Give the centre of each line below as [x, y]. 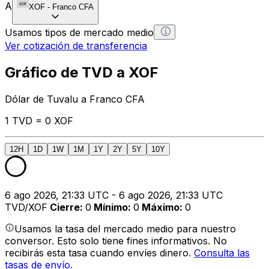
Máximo [161, 207]
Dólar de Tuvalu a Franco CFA [75, 99]
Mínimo [111, 207]
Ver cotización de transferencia [76, 45]
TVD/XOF [26, 207]
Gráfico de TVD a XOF [82, 72]
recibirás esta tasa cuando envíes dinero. [99, 252]
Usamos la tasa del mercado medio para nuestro [125, 228]
